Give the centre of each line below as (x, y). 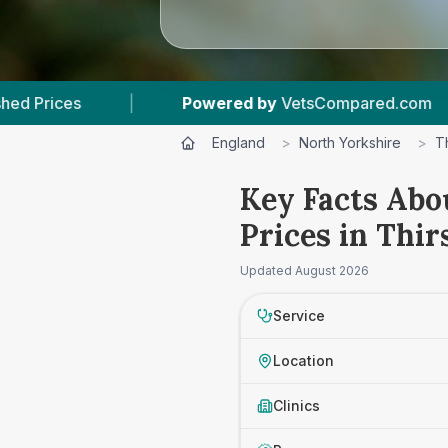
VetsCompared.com (193, 103)
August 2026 (332, 270)
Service (299, 315)
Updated (267, 270)
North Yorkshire (350, 142)
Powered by (66, 103)
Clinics (296, 405)
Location (303, 360)
